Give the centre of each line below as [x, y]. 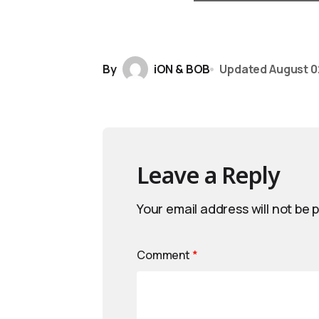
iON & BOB [182, 69]
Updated [244, 69]
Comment [164, 255]
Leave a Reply [209, 175]
